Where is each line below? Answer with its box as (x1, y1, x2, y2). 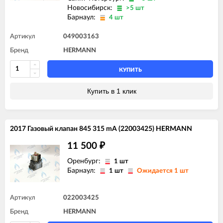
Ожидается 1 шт (137, 167, 189, 174)
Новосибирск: (67, 4, 114, 11)
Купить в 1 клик (87, 87, 136, 95)
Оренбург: (67, 157, 103, 165)
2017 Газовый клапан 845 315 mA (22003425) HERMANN (10, 125, 192, 132)
